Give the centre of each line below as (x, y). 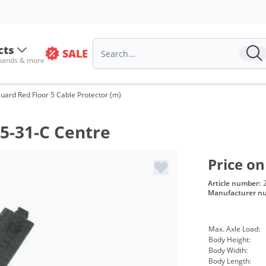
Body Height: (229, 240)
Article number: (234, 183)
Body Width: (228, 250)
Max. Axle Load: (234, 229)
